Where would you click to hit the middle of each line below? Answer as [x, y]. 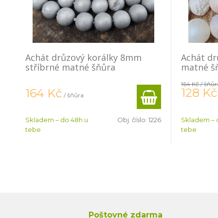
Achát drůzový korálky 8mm [83, 57]
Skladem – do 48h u [57, 120]
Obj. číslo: [133, 120]
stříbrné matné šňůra [70, 67]
